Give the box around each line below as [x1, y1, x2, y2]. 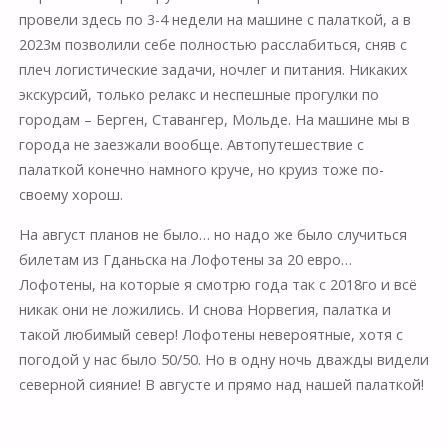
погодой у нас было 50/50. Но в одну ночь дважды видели [18, 349, 429, 369]
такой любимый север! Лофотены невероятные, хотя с [18, 324, 403, 344]
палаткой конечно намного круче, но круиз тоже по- [18, 160, 384, 180]
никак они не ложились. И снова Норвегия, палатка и [18, 299, 391, 319]
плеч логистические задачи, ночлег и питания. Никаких [18, 60, 408, 80]
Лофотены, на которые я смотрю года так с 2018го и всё [18, 274, 417, 294]
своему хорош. [18, 185, 123, 205]
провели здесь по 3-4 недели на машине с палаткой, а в [18, 10, 411, 30]
